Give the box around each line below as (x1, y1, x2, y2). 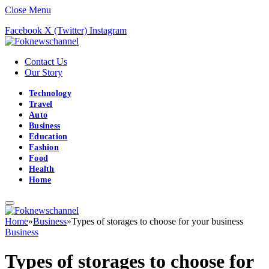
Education (29, 132, 68, 141)
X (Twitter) (44, 25, 87, 35)
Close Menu (5, 5, 51, 15)
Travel (29, 100, 53, 109)
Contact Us (25, 56, 67, 67)
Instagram (89, 25, 127, 35)
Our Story (25, 67, 62, 77)
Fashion (29, 143, 59, 152)
